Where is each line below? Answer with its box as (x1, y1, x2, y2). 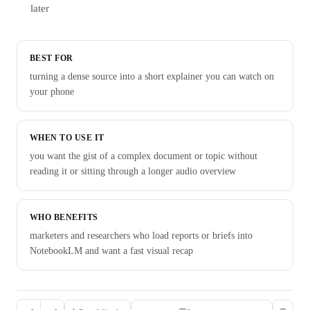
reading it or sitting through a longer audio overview (30, 166, 236, 177)
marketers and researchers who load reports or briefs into (30, 230, 253, 241)
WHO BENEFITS (30, 212, 98, 223)
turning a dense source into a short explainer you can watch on (30, 71, 274, 82)
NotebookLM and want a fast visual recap (30, 246, 193, 257)
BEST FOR (30, 53, 73, 64)
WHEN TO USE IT (30, 133, 104, 143)
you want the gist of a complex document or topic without (30, 151, 257, 162)
